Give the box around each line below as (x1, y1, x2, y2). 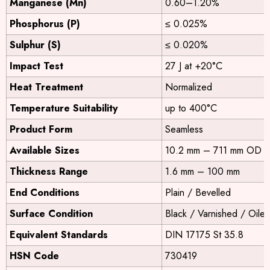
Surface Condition (10, 207, 93, 221)
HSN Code (10, 249, 59, 263)
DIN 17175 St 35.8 (165, 228, 243, 242)
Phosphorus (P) (10, 17, 80, 31)
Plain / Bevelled (165, 186, 231, 200)
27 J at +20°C (165, 59, 222, 74)
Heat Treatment (10, 80, 83, 95)
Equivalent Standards (10, 228, 108, 242)
